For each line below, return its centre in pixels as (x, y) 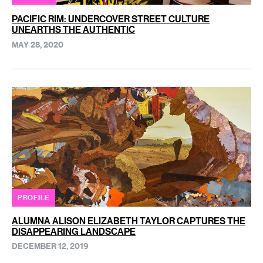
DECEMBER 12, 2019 (50, 246)
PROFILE (33, 198)
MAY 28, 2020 (38, 44)
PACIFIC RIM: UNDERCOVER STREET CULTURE (111, 19)
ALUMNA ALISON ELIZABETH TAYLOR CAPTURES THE (129, 220)
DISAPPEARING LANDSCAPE (74, 231)
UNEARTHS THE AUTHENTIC (73, 30)
